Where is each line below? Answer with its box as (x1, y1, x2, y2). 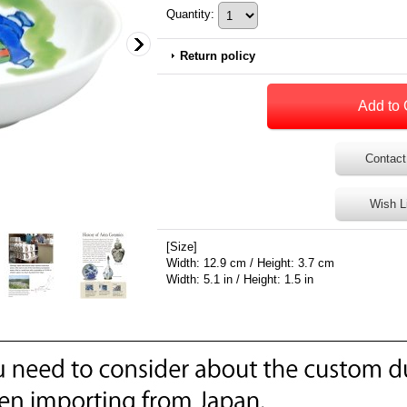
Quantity (166, 7, 211, 22)
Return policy (180, 49, 255, 63)
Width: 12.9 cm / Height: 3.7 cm (166, 256, 334, 270)
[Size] (166, 240, 197, 253)
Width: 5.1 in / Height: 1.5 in (166, 273, 313, 286)
